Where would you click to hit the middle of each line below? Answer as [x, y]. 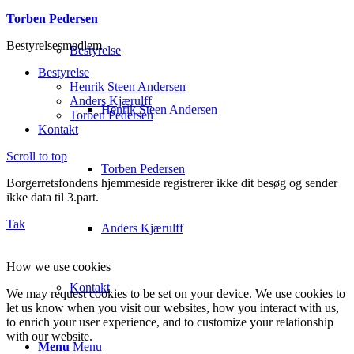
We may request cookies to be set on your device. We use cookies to [176, 293]
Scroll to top [37, 156]
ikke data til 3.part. [53, 197]
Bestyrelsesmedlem [54, 45]
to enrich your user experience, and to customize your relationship [170, 322]
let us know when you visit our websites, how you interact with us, [173, 307]
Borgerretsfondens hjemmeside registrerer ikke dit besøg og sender [172, 183]
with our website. [49, 336]
